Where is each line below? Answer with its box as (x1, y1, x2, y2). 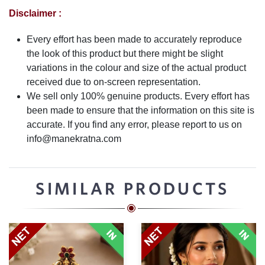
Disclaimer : (9, 8, 62, 18)
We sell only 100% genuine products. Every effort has (27, 91, 250, 101)
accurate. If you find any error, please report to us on (27, 119, 242, 130)
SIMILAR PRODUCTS (35, 178, 230, 198)
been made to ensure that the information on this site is (27, 105, 254, 115)
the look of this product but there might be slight (27, 48, 223, 59)
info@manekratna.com (27, 133, 121, 144)
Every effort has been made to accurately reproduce (27, 34, 242, 44)
